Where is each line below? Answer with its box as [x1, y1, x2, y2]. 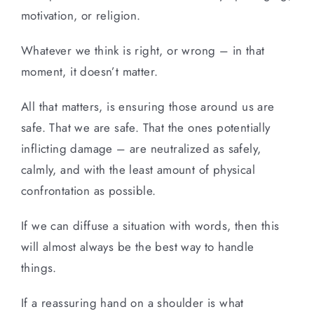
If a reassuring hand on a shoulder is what [21, 294, 244, 311]
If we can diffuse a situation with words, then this [21, 217, 280, 234]
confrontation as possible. [21, 182, 156, 199]
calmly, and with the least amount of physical [21, 161, 255, 178]
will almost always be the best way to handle [21, 238, 254, 255]
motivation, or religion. [21, 6, 141, 24]
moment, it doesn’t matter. [21, 62, 158, 80]
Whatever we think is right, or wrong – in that [21, 41, 265, 59]
